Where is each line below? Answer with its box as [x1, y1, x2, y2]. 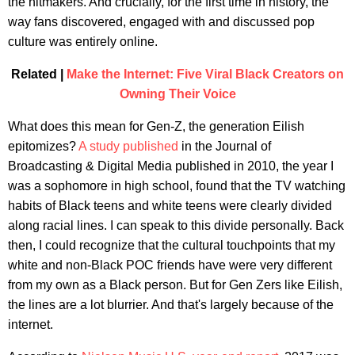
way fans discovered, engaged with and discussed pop [8, 14, 315, 29]
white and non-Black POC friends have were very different [8, 258, 332, 272]
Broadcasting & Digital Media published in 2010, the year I [8, 158, 334, 173]
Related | [11, 67, 67, 81]
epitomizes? [8, 139, 78, 153]
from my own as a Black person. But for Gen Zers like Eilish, [8, 277, 342, 292]
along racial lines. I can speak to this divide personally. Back [8, 218, 344, 232]
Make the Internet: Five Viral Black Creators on [67, 67, 344, 81]
